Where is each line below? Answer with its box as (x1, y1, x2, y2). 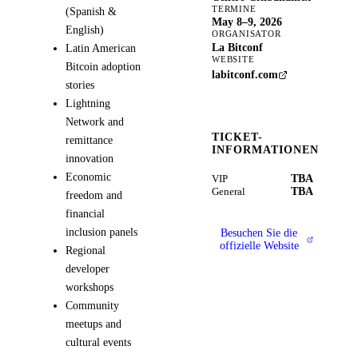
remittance (65, 133, 113, 147)
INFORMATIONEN (212, 144, 319, 157)
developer (65, 262, 109, 276)
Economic (65, 170, 111, 184)
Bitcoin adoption (65, 60, 141, 74)
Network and (65, 115, 124, 129)
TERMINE (212, 4, 257, 14)
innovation (65, 152, 113, 165)
